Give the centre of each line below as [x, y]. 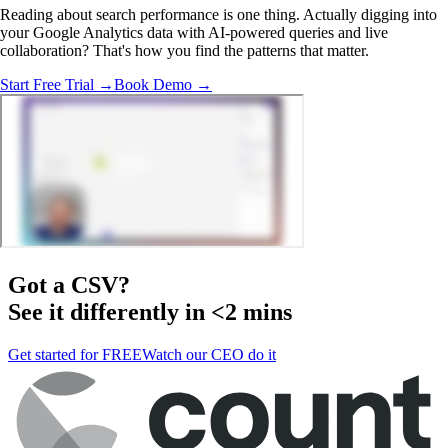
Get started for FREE [75, 355]
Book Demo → [163, 85]
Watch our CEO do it [209, 355]
